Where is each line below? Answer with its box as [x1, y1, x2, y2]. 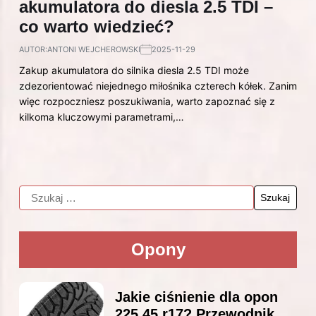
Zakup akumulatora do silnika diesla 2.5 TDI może [19, 63, 249, 76]
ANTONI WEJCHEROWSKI [47, 44, 140, 54]
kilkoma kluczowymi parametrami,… [19, 110, 184, 123]
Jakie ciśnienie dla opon [115, 288, 278, 305]
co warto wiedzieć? [19, 16, 174, 36]
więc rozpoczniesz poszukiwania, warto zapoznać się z [19, 95, 275, 107]
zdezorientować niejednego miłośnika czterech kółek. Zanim [19, 79, 297, 92]
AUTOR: [19, 44, 47, 54]
